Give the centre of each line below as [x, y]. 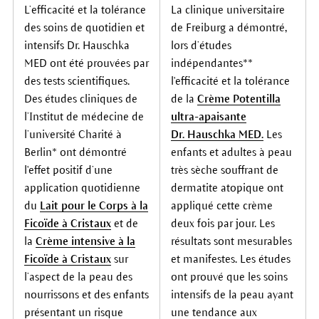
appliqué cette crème [221, 206]
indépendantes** [211, 63]
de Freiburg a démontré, [229, 28]
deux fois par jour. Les [223, 224]
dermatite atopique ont [227, 188]
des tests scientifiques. [77, 81]
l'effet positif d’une [68, 170]
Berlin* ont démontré [75, 152]
